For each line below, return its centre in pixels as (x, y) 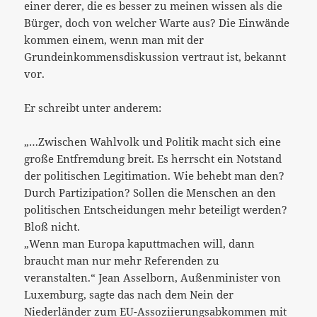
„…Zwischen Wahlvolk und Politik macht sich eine (153, 141)
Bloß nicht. (52, 226)
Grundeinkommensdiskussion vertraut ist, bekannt (155, 56)
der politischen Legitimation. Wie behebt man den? (155, 175)
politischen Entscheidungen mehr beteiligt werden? (156, 209)
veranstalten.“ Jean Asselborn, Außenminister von (153, 277)
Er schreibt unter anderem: (93, 107)
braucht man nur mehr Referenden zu (122, 260)
